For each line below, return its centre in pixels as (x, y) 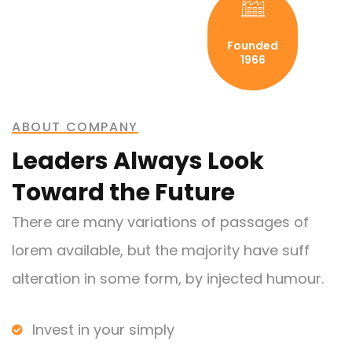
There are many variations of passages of (160, 222)
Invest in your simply (103, 329)
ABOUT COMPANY (75, 126)
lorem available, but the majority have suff (161, 250)
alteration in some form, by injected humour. (168, 278)
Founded (253, 45)
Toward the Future (123, 192)
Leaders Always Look (138, 161)
